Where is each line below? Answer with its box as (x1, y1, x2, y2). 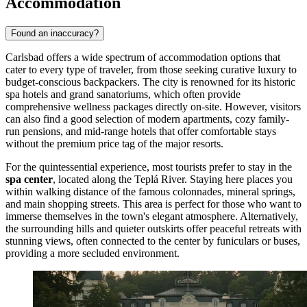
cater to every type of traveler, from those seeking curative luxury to (5, 63, 297, 75)
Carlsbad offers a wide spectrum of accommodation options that (5, 51, 280, 63)
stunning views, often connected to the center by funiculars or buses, (5, 234, 300, 247)
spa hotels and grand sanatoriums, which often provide (5, 88, 241, 100)
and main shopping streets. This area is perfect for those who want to (5, 197, 302, 210)
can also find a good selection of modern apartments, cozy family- (5, 112, 289, 125)
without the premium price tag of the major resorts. (5, 137, 223, 149)
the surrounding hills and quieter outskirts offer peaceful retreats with (5, 222, 302, 234)
